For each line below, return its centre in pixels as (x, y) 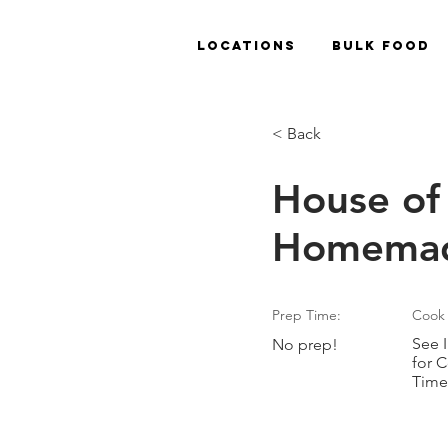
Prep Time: (306, 315)
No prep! (305, 344)
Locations (246, 45)
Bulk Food (381, 45)
